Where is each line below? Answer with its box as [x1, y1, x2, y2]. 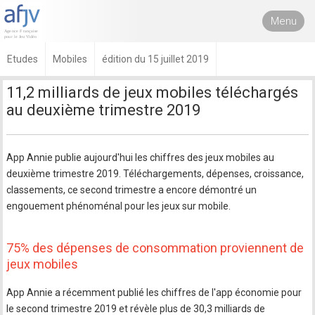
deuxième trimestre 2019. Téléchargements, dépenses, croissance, [6, 168, 304, 179]
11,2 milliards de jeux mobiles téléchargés [6, 84, 299, 101]
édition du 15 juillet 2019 [102, 53, 209, 65]
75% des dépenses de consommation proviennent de [6, 240, 304, 255]
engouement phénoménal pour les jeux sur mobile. [6, 200, 231, 212]
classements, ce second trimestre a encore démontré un [6, 184, 257, 195]
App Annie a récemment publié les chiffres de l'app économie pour [6, 287, 302, 298]
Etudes [7, 53, 38, 65]
